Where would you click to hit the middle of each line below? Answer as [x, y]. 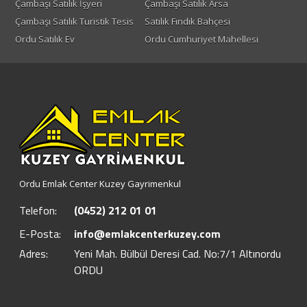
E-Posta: [40, 234]
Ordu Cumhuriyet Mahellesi [201, 39]
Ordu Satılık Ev [45, 39]
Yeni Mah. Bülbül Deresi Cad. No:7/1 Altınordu [178, 254]
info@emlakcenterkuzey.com [148, 234]
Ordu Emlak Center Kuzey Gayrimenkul [100, 184]
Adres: [34, 254]
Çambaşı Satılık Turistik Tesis [74, 22]
